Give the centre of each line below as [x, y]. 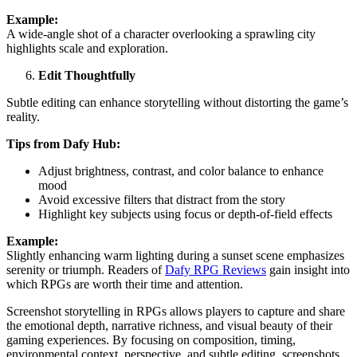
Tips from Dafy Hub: [63, 143]
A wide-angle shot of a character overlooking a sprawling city [161, 33]
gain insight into [308, 269]
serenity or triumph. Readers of [86, 269]
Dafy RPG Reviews [216, 269]
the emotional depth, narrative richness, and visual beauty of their [169, 325]
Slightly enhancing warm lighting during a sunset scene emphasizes [175, 255]
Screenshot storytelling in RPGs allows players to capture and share [176, 311]
